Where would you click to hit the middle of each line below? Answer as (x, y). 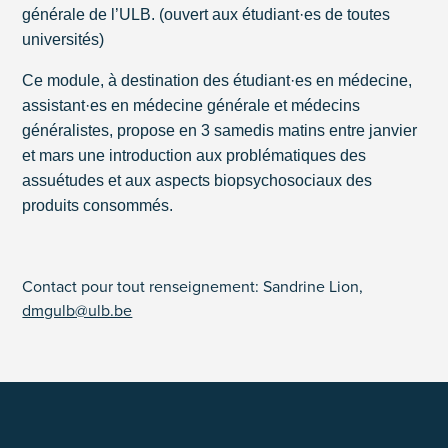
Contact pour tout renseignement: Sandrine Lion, (193, 286)
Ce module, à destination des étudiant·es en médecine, (217, 80)
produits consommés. (98, 205)
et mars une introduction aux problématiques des (194, 155)
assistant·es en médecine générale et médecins (191, 105)
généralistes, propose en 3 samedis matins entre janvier (220, 130)
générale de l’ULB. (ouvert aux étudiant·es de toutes (206, 14)
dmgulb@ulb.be (77, 310)
